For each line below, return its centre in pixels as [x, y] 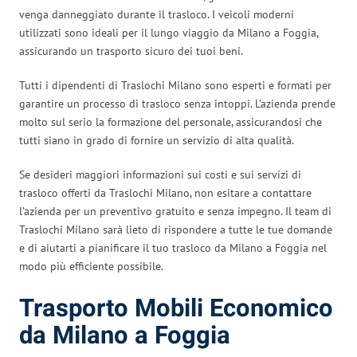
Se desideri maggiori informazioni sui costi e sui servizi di [160, 174]
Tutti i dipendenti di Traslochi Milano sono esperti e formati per [175, 85]
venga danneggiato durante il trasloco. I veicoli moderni [157, 14]
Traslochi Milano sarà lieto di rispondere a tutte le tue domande [176, 229]
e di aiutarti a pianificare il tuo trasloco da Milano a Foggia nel [173, 247]
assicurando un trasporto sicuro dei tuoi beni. [131, 51]
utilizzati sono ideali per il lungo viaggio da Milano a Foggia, [169, 32]
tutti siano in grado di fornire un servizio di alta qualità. [157, 140]
